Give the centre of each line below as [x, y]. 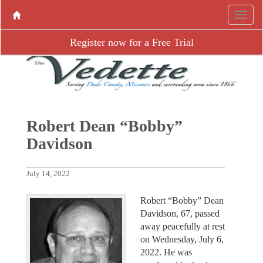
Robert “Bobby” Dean [182, 200]
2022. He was [166, 252]
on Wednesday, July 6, [182, 239]
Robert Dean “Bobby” [104, 126]
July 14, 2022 [48, 174]
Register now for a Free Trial [131, 42]
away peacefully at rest [183, 226]
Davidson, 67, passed [180, 213]
